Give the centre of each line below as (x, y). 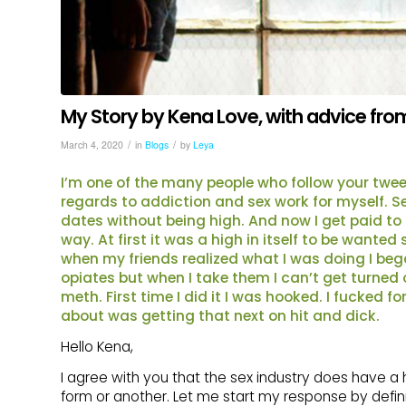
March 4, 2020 (92, 144)
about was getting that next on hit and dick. (220, 315)
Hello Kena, (97, 347)
